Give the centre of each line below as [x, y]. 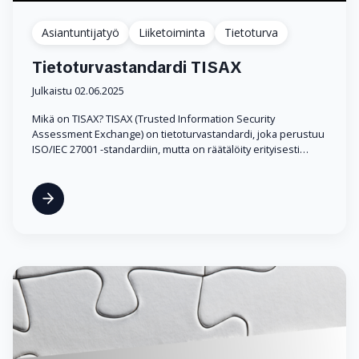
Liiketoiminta [172, 32]
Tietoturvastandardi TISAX [137, 67]
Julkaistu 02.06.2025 [78, 90]
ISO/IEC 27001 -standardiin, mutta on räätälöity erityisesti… [170, 149]
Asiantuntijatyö [81, 32]
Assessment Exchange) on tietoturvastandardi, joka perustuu [178, 133]
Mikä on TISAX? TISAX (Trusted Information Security [153, 118]
